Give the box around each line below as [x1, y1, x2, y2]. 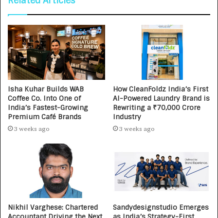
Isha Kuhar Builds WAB [8, 84, 84, 93]
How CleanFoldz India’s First [113, 84, 208, 93]
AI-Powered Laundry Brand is [113, 93, 210, 103]
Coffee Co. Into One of [8, 93, 81, 103]
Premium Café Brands [8, 112, 81, 121]
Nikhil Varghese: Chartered [8, 203, 98, 212]
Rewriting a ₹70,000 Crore [113, 103, 200, 112]
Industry [113, 112, 141, 121]
